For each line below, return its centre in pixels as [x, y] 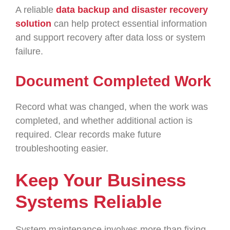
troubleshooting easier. [62, 148]
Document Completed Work [113, 81]
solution [33, 24]
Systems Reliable [89, 202]
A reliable [34, 10]
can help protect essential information [129, 24]
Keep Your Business [101, 180]
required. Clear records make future [88, 135]
